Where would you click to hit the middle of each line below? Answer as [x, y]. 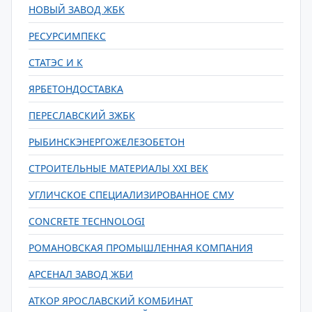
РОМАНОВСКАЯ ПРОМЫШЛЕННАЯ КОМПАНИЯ [141, 248]
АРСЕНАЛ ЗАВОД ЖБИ [81, 274]
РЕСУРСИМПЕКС [67, 36]
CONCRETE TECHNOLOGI [87, 221]
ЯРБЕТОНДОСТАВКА [76, 89]
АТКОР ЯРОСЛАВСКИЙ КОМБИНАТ [111, 301]
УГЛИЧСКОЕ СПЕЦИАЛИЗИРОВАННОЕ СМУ [131, 195]
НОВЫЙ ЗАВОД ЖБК [77, 9]
